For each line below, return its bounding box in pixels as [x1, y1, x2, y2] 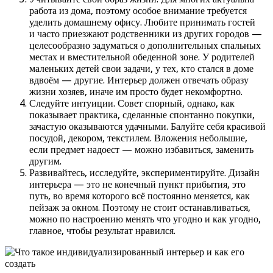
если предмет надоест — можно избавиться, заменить [29, 143, 253, 155]
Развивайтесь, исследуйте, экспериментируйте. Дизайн [29, 166, 260, 179]
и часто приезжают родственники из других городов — [29, 27, 262, 40]
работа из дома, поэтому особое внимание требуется [29, 4, 247, 16]
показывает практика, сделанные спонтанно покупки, [29, 108, 255, 121]
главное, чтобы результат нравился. [29, 224, 175, 236]
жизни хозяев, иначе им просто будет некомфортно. [29, 85, 243, 97]
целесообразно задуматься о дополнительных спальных [29, 39, 261, 51]
